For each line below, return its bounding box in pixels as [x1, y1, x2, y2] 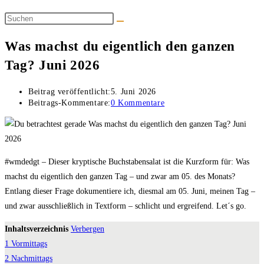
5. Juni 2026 [110, 87, 157, 97]
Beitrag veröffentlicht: [28, 87, 111, 97]
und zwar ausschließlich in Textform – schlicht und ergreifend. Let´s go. [5, 202, 246, 211]
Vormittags [11, 239, 47, 249]
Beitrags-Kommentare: [28, 98, 111, 108]
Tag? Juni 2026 [5, 58, 100, 73]
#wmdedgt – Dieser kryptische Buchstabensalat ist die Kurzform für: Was [5, 157, 249, 167]
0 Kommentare [111, 98, 165, 108]
